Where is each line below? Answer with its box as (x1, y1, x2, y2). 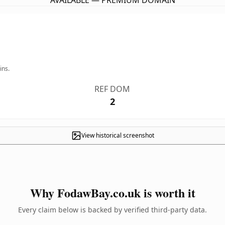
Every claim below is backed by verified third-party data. (18, 205, 207, 214)
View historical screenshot (81, 131, 154, 140)
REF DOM (94, 83, 131, 94)
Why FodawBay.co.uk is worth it (30, 184, 195, 201)
